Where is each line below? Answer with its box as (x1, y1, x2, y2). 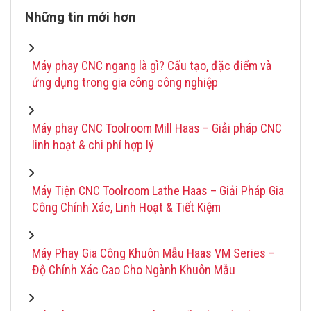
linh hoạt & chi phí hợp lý (32, 137, 154, 152)
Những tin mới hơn (25, 10, 136, 25)
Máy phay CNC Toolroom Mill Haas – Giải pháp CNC (32, 121, 282, 135)
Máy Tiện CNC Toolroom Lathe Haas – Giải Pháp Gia (32, 183, 284, 198)
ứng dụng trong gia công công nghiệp (32, 75, 218, 90)
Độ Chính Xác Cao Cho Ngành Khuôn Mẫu (32, 262, 235, 277)
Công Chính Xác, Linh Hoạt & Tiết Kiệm (32, 200, 221, 215)
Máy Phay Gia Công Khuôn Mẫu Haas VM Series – (32, 246, 275, 260)
